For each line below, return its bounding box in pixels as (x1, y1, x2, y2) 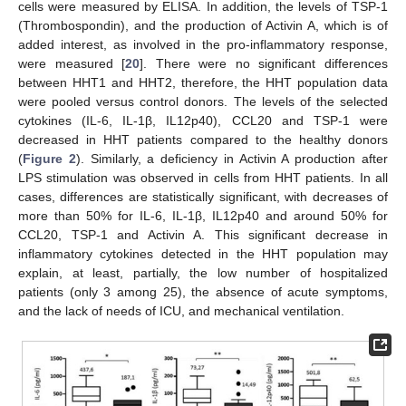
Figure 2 (23, 151, 76, 166)
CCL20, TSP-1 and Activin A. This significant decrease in (18, 227, 388, 242)
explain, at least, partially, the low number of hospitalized (18, 266, 388, 280)
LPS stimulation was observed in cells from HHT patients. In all (18, 170, 388, 185)
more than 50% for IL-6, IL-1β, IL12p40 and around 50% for (18, 208, 388, 223)
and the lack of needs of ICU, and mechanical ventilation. (18, 304, 344, 318)
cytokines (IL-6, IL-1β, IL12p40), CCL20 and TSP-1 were (18, 113, 388, 128)
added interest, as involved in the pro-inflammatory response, (18, 37, 388, 52)
